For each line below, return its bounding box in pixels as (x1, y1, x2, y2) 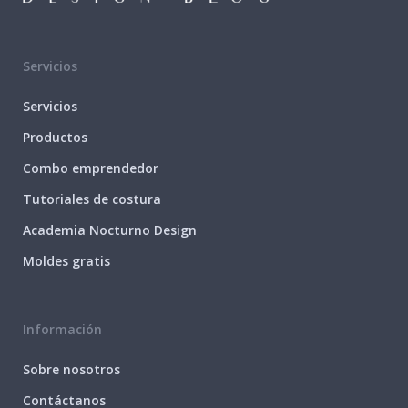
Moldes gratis (23, 251, 110, 270)
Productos (23, 127, 87, 146)
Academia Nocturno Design (23, 220, 197, 239)
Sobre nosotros (23, 360, 120, 378)
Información (23, 320, 102, 338)
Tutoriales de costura (23, 189, 161, 208)
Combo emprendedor (23, 158, 158, 177)
